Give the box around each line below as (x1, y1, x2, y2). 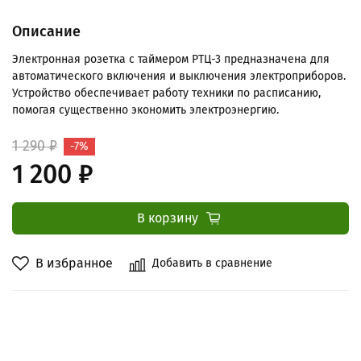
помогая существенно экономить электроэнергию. (12, 102, 279, 117)
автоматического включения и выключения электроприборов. (12, 68, 346, 83)
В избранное (35, 255, 113, 271)
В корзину (136, 210, 198, 226)
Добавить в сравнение (152, 255, 272, 270)
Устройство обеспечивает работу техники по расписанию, (12, 85, 321, 100)
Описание (12, 23, 81, 41)
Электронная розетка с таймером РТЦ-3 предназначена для (12, 52, 330, 66)
